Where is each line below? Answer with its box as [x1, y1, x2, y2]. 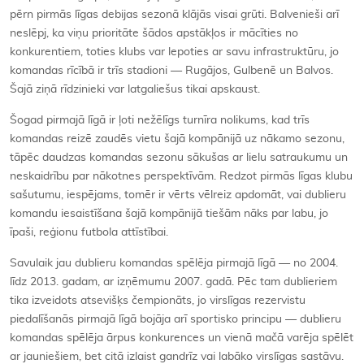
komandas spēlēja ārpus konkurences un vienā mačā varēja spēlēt [10, 332, 353, 344]
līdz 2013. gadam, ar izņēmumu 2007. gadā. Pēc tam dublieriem [10, 276, 337, 288]
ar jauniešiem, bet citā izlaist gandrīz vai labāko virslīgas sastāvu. [10, 351, 344, 362]
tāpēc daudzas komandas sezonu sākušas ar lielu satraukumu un [10, 152, 348, 163]
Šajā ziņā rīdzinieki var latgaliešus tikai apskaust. [10, 84, 260, 95]
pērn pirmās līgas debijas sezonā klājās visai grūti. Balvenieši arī [10, 9, 339, 20]
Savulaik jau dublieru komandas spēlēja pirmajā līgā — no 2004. [10, 258, 338, 269]
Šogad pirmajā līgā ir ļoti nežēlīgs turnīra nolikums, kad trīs [10, 115, 310, 126]
